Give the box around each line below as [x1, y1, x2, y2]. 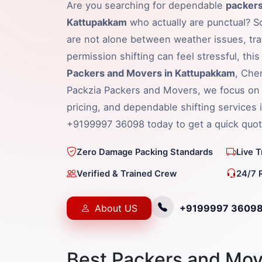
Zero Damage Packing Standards [77, 146, 213, 157]
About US [95, 202, 137, 215]
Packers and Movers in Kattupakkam [67, 67, 235, 80]
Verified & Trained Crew [77, 168, 177, 179]
